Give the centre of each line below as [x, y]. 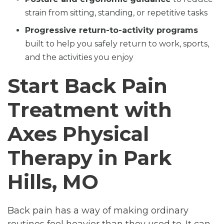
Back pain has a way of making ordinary [98, 210]
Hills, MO [53, 181]
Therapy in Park [89, 157]
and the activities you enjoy [79, 57]
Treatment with [90, 109]
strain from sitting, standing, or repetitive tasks [116, 12]
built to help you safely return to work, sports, [117, 43]
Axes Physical [78, 133]
